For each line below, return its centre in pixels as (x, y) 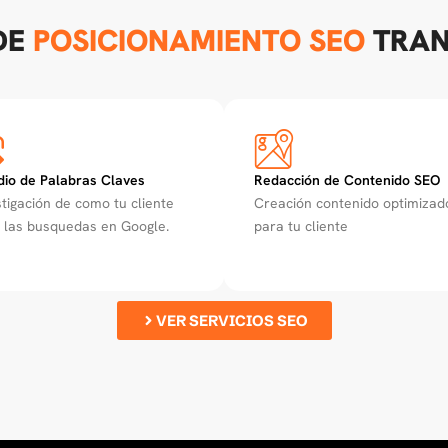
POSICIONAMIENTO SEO (198, 40)
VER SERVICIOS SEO (231, 320)
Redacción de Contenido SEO (347, 179)
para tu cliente (301, 225)
